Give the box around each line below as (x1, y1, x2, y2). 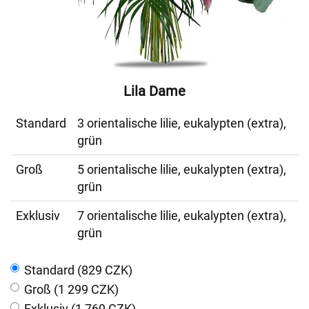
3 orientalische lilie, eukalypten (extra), (77, 116, 286, 130)
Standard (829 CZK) (24, 263, 132, 277)
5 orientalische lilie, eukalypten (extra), (77, 162, 286, 177)
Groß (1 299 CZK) (24, 282, 119, 297)
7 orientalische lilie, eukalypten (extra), (77, 208, 286, 223)
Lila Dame (123, 83, 186, 99)
